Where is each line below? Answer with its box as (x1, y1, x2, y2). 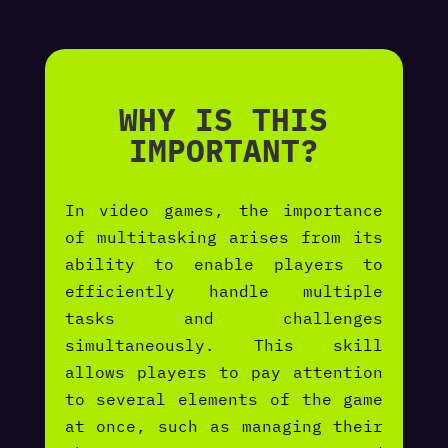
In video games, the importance (64, 200, 384, 221)
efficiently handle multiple (64, 281, 384, 302)
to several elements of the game (64, 389, 384, 410)
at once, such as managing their (64, 416, 384, 437)
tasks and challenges (64, 308, 384, 329)
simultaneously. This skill (64, 335, 384, 356)
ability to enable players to (64, 254, 384, 275)
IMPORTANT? (128, 130, 319, 172)
